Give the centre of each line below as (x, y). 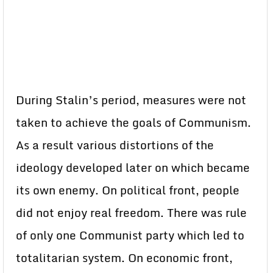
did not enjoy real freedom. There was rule (131, 213)
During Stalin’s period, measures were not (131, 100)
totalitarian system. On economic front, (124, 258)
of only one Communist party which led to (130, 235)
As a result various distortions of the (115, 145)
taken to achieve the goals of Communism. (133, 122)
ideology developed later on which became (133, 168)
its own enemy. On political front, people (128, 190)
